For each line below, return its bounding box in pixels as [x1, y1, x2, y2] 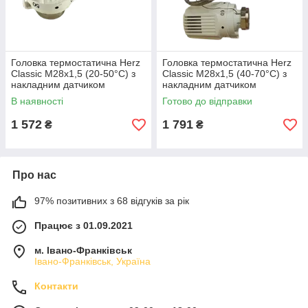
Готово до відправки [162, 96, 252, 107]
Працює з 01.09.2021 [34, 220, 133, 231]
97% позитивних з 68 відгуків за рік [34, 195, 189, 206]
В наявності [11, 96, 63, 107]
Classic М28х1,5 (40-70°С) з [162, 68, 287, 79]
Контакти [34, 280, 78, 291]
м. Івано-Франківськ [34, 245, 132, 256]
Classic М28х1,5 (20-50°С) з [11, 68, 135, 79]
